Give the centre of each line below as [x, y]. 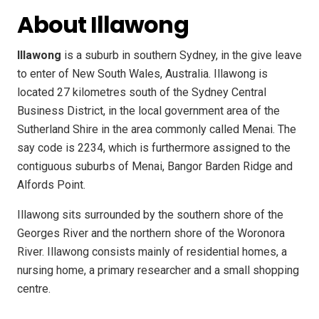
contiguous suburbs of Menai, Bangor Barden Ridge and [155, 167]
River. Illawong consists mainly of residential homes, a [152, 252]
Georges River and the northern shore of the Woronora [151, 234]
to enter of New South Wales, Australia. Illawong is [142, 74]
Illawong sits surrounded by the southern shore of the [150, 215]
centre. [34, 289]
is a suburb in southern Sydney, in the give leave [182, 56]
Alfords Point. [51, 185]
